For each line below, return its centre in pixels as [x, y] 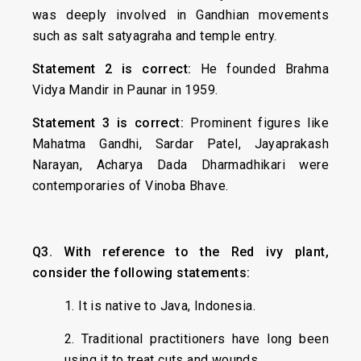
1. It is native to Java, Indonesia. [160, 306]
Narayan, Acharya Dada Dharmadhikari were [180, 165]
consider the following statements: [141, 273]
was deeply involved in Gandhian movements [180, 15]
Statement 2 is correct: [116, 69]
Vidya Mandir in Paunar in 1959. [125, 90]
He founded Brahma [265, 69]
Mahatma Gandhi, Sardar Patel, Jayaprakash [180, 144]
